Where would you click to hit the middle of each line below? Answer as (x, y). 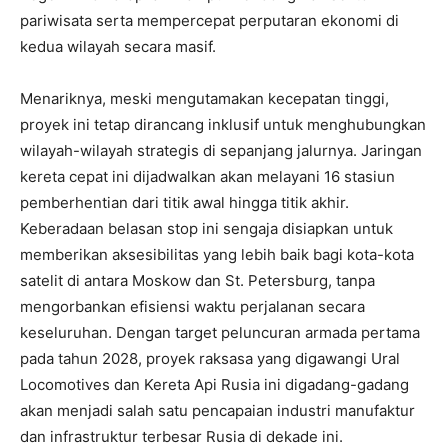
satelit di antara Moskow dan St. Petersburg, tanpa (197, 280)
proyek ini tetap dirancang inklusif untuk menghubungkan (223, 124)
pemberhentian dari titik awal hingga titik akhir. (184, 202)
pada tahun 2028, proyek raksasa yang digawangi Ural (210, 358)
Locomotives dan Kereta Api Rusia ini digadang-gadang (214, 384)
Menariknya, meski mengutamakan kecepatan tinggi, (204, 98)
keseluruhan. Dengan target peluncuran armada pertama (220, 332)
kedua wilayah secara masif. (118, 46)
